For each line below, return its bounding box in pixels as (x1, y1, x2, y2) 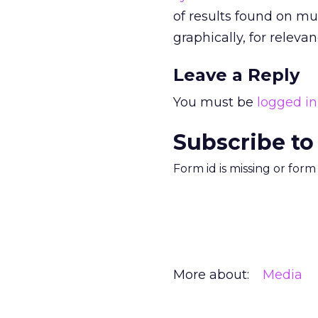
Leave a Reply (173, 65, 300, 85)
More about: (173, 267, 249, 283)
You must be (173, 94, 257, 110)
